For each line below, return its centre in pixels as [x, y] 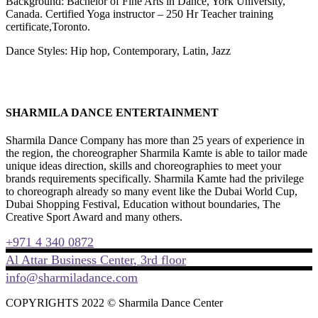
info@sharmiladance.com [72, 278]
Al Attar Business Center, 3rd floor [96, 260]
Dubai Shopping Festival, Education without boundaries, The [143, 204]
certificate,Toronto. [48, 26]
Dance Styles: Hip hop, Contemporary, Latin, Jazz [118, 50]
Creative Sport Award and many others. [94, 217]
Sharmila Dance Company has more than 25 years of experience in [155, 141]
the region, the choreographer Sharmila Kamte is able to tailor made [157, 153]
